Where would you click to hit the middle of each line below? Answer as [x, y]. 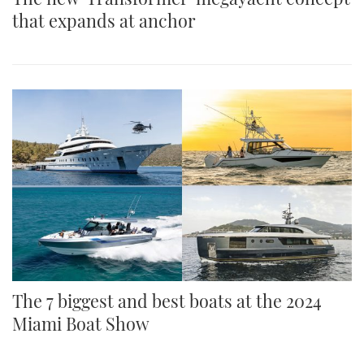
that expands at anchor [104, 21]
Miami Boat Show [81, 323]
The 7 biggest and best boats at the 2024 [167, 300]
